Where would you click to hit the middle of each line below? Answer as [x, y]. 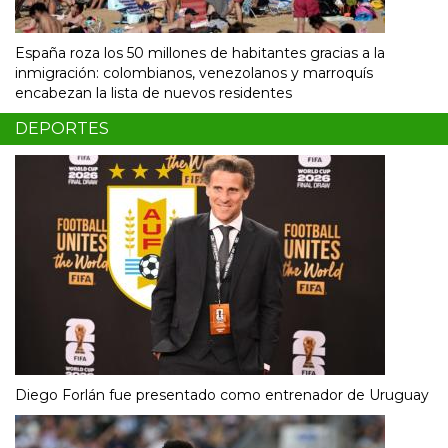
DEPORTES [62, 129]
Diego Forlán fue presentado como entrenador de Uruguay [222, 395]
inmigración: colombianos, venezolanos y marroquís [194, 73]
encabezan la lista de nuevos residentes [153, 93]
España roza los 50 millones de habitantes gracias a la [200, 53]
